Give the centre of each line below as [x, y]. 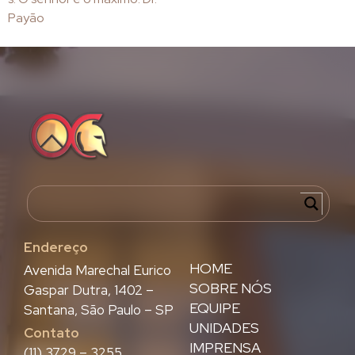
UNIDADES [224, 328]
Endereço [56, 248]
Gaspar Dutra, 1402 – [89, 290]
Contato [52, 333]
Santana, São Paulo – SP [99, 310]
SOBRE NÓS [231, 288]
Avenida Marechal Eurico [97, 271]
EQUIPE [215, 308]
